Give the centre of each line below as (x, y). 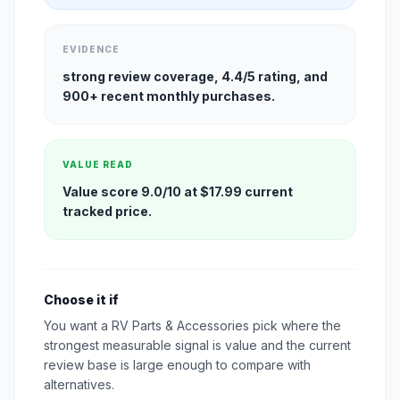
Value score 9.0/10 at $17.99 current (178, 192)
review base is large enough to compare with (177, 365)
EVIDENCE (91, 50)
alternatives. (79, 385)
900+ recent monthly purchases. (169, 96)
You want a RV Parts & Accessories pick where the (192, 326)
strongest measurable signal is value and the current (197, 346)
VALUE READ (98, 165)
